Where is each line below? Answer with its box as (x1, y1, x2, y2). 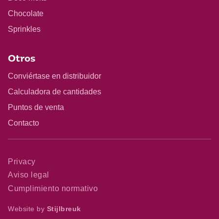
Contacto (8, 119, 39, 128)
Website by (8, 204, 47, 213)
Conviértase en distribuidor (8, 72, 101, 81)
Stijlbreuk (46, 204, 81, 213)
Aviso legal (8, 171, 49, 179)
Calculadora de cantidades (8, 88, 101, 96)
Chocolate (8, 9, 44, 18)
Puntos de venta (8, 103, 64, 112)
